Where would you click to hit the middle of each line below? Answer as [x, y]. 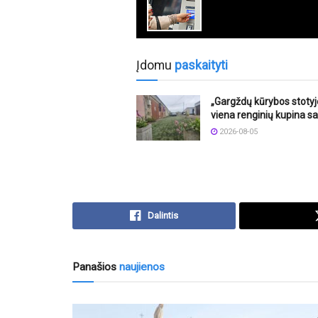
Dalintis [163, 215]
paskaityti [201, 65]
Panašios [94, 267]
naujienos [141, 267]
